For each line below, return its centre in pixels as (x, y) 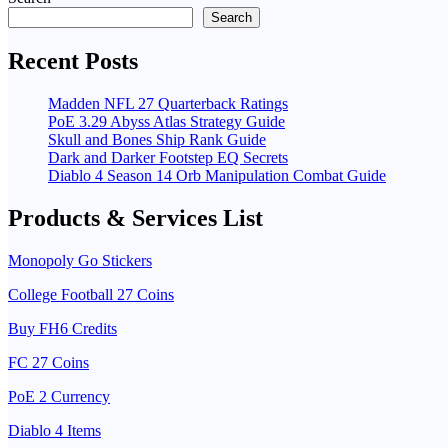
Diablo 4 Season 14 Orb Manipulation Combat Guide (217, 175)
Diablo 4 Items (54, 430)
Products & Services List (135, 217)
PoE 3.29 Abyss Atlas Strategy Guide (166, 121)
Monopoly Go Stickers (80, 260)
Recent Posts (73, 61)
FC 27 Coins (48, 362)
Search (231, 18)
